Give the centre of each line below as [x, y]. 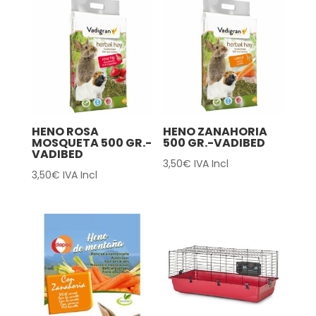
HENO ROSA [65, 132]
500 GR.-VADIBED [214, 143]
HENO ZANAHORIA [215, 132]
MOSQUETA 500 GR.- [91, 143]
